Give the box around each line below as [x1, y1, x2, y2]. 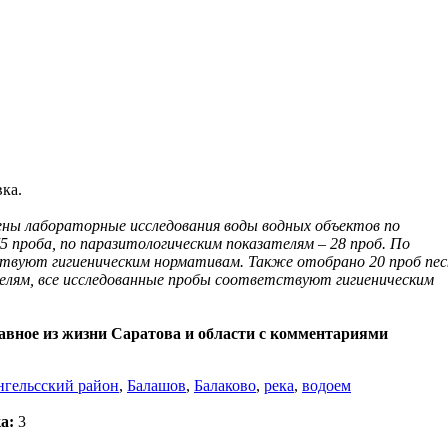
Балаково [194, 376, 256, 394]
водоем [302, 376, 351, 394]
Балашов [127, 376, 186, 394]
